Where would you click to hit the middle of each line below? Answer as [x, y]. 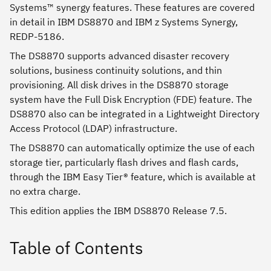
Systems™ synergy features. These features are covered [132, 8]
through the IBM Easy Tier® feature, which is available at [133, 177]
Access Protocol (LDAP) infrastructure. [93, 129]
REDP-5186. [37, 37]
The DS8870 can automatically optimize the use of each [132, 148]
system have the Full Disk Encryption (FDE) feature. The [131, 100]
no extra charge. [45, 191]
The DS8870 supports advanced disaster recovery [119, 56]
